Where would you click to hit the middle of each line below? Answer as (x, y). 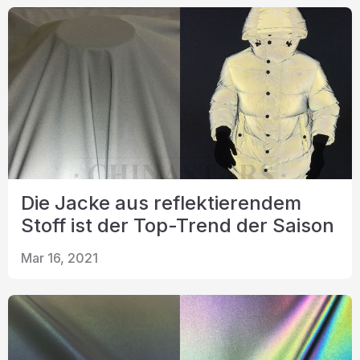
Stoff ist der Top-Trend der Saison (178, 225)
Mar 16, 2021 (59, 258)
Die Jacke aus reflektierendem (161, 203)
